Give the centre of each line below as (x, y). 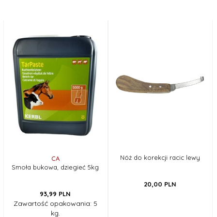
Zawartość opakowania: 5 (55, 203)
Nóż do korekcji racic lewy (160, 157)
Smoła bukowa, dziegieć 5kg (55, 167)
